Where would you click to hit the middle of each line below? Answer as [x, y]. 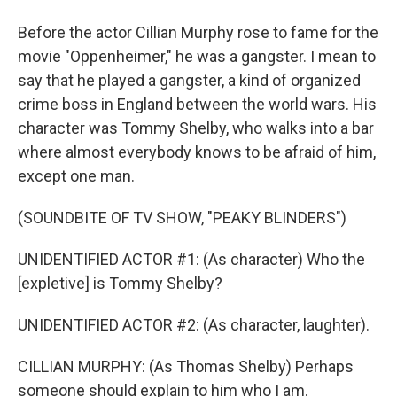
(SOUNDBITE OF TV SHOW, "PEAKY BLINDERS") [182, 218]
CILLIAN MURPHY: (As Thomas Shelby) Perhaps [186, 366]
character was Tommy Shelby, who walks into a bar [196, 128]
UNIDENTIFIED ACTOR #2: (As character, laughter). [194, 325]
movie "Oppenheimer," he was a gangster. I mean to [197, 56]
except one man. [76, 176]
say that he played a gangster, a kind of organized [189, 80]
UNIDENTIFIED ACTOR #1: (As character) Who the [191, 259]
